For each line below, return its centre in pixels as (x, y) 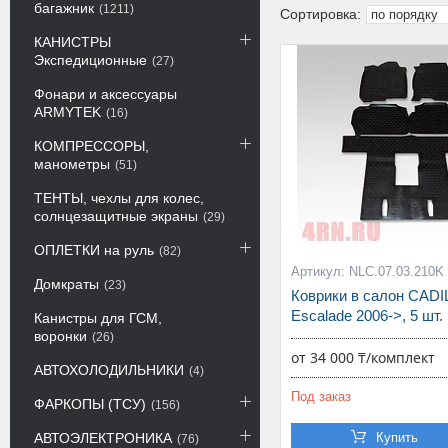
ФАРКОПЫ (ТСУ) (90, 404)
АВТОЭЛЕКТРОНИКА (103, 438)
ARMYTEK (67, 112)
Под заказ (320, 396)
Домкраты (66, 284)
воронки (60, 336)
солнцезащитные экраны (116, 216)
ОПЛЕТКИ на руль (94, 250)
